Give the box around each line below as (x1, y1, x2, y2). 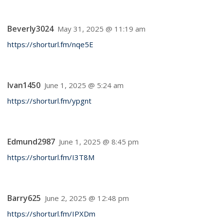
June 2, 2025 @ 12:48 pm (45, 193, 129, 203)
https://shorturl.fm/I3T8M (7, 152, 94, 162)
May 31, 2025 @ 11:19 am (57, 24, 145, 34)
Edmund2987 (7, 136, 55, 147)
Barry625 (7, 193, 41, 203)
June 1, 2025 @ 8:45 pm (59, 137, 139, 146)
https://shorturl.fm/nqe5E (7, 39, 93, 49)
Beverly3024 (7, 23, 54, 34)
